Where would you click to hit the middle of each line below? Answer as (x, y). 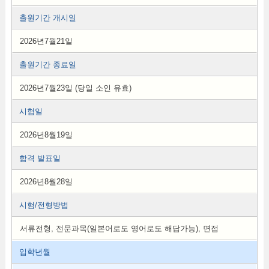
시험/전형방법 (44, 205)
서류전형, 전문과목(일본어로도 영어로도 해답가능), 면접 (119, 228)
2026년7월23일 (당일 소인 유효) (75, 88)
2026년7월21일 (46, 41)
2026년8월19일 (46, 135)
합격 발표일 (40, 158)
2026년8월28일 (46, 182)
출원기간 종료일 (47, 65)
